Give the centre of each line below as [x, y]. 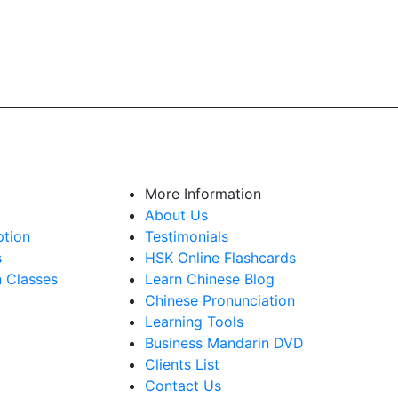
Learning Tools [194, 322]
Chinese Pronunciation [219, 300]
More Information [203, 194]
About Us [176, 215]
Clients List [182, 364]
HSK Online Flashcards [220, 258]
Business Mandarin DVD [224, 343]
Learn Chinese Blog [209, 279]
